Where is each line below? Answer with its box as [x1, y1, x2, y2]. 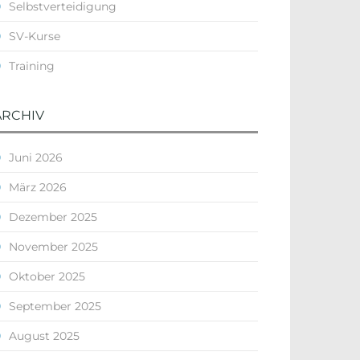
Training [9, 59, 55, 73]
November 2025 [9, 239, 98, 254]
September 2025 [9, 299, 101, 313]
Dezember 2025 [9, 210, 97, 224]
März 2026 [9, 180, 67, 194]
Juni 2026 [9, 150, 63, 165]
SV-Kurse [9, 29, 60, 43]
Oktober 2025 [9, 269, 85, 284]
